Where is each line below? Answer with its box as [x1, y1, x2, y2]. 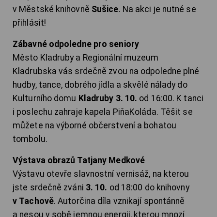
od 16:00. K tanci [137, 93, 203, 104]
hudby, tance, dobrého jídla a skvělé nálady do [13, 80, 187, 90]
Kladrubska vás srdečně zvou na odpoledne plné [13, 66, 200, 77]
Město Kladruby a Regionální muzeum [13, 53, 159, 63]
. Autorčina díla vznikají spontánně [53, 196, 185, 206]
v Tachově [13, 196, 54, 206]
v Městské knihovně [13, 4, 92, 15]
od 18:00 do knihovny [109, 183, 189, 193]
